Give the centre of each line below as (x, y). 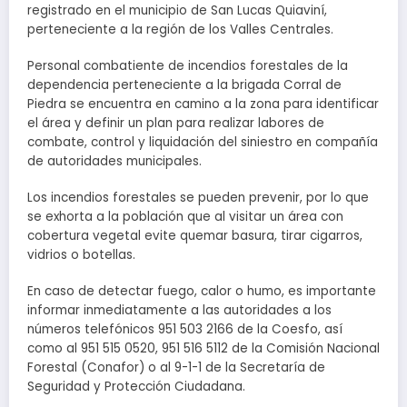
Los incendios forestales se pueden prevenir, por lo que (198, 198)
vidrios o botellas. (81, 255)
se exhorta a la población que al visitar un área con (185, 217)
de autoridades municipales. (114, 161)
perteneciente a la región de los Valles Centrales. (180, 29)
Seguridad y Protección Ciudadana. (136, 387)
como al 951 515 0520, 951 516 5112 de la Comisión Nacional (203, 349)
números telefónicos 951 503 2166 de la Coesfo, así (185, 330)
